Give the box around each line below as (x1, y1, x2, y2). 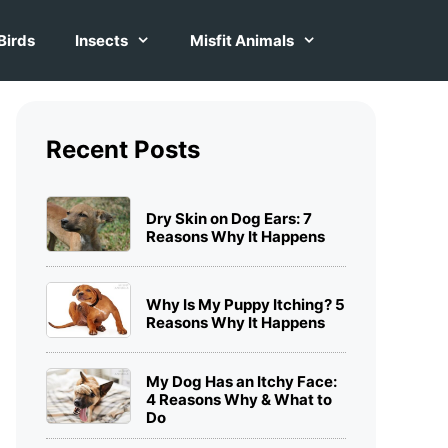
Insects (75, 31, 128, 50)
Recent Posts (46, 135, 200, 164)
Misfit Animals (190, 31, 294, 50)
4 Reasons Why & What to (146, 389, 332, 409)
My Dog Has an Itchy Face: (146, 371, 337, 391)
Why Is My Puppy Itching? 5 (146, 294, 345, 314)
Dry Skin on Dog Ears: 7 (146, 208, 312, 228)
